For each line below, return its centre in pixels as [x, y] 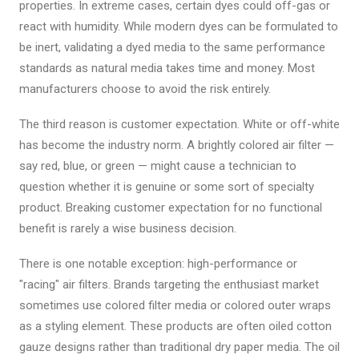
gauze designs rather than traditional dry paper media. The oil [179, 347]
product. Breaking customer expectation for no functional [171, 208]
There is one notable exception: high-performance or [158, 264]
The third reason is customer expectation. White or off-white [179, 124]
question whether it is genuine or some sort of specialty [167, 187]
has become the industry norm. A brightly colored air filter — [177, 145]
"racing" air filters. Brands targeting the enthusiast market [169, 284]
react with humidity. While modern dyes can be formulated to [179, 26]
